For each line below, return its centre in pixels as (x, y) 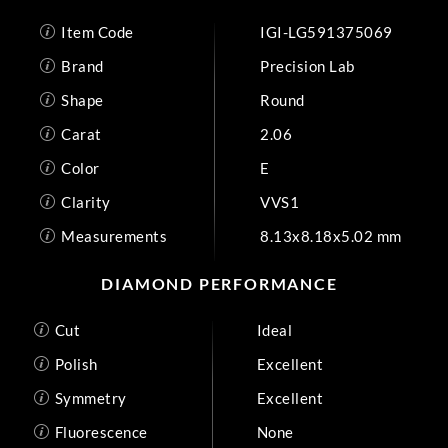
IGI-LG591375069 (326, 31)
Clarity (86, 201)
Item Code (97, 31)
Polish (76, 363)
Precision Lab (307, 65)
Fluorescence (101, 431)
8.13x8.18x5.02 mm (331, 235)
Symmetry (90, 397)
